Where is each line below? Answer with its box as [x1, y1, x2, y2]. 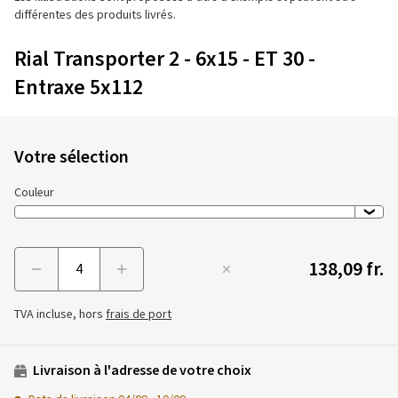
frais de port [106, 306, 171, 323]
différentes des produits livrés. [14, 6, 176, 24]
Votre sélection [14, 145, 129, 170]
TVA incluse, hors [14, 306, 106, 323]
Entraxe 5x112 [14, 72, 143, 103]
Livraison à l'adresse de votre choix [30, 361, 251, 380]
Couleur [14, 184, 54, 202]
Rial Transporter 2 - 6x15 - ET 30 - [14, 44, 315, 75]
